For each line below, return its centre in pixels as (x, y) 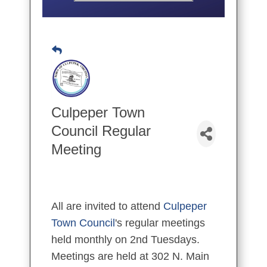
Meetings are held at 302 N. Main (130, 257)
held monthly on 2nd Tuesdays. (125, 240)
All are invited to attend (107, 207)
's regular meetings (160, 223)
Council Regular (101, 131)
